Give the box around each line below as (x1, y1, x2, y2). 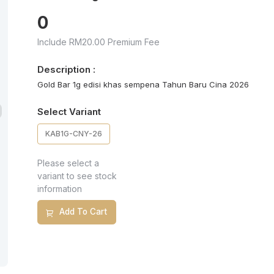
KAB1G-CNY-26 (45, 129, 102, 139)
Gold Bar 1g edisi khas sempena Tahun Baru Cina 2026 (37, 80, 249, 89)
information (37, 183, 82, 194)
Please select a (37, 158, 99, 169)
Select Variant (37, 106, 101, 117)
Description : (37, 64, 95, 75)
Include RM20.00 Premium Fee (37, 37, 160, 47)
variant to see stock (37, 171, 117, 182)
